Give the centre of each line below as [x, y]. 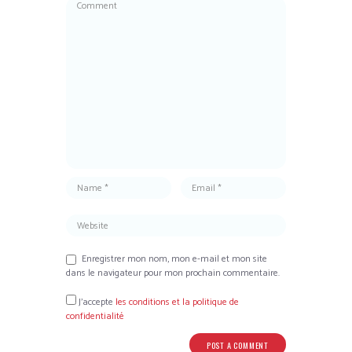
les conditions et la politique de [177, 302]
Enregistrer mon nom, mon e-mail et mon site [174, 259]
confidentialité [95, 317]
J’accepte [96, 302]
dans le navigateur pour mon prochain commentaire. [173, 273]
